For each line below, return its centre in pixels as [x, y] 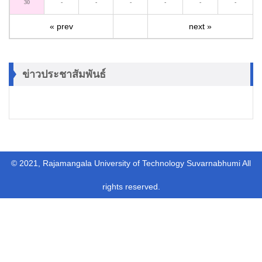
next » [200, 26]
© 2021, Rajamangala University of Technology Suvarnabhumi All [131, 163]
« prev [61, 26]
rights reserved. [131, 187]
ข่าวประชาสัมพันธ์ [64, 74]
